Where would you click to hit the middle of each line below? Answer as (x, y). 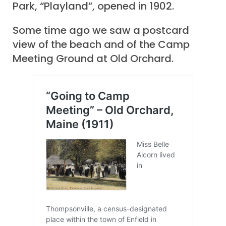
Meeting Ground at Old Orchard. (93, 59)
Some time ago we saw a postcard (101, 31)
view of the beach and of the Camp (101, 45)
